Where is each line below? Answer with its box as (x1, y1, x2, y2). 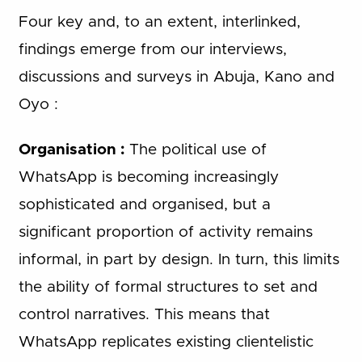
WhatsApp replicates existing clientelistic (18, 335, 314, 351)
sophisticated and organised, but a (18, 197, 271, 213)
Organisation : (18, 142, 129, 158)
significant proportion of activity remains (18, 225, 313, 241)
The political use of (128, 142, 267, 158)
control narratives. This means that (18, 307, 270, 323)
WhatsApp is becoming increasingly (18, 170, 279, 186)
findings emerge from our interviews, (18, 41, 287, 57)
